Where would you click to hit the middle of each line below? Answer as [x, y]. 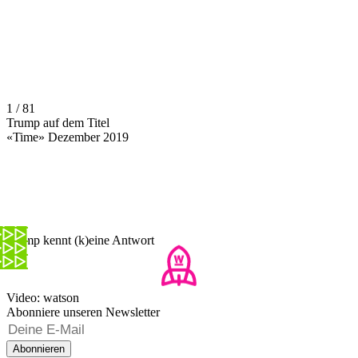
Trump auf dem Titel [58, 122]
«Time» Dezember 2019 [68, 137]
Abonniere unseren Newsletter [83, 312]
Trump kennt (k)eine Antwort [80, 240]
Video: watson [43, 297]
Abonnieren [39, 348]
